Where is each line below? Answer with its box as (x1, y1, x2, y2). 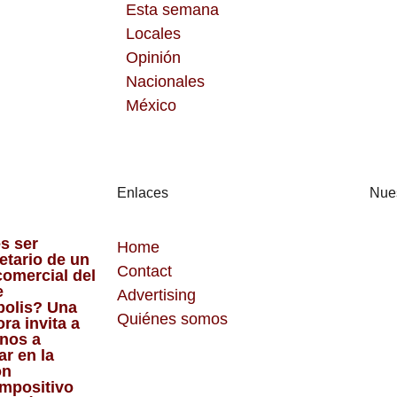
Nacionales (126, 73, 205, 90)
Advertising (117, 286, 196, 304)
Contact (117, 262, 172, 280)
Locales (126, 25, 181, 43)
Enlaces (117, 185, 168, 200)
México (126, 97, 176, 114)
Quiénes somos (117, 310, 228, 328)
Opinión (126, 49, 181, 66)
